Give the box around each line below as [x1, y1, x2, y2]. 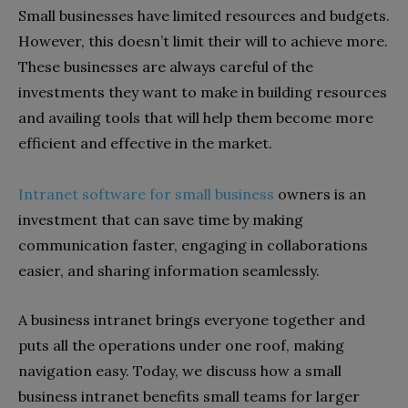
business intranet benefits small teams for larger [18, 386, 360, 405]
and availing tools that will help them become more [18, 107, 373, 127]
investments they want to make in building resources [18, 82, 387, 101]
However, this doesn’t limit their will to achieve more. [18, 31, 388, 50]
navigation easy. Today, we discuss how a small [18, 361, 342, 380]
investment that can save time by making [18, 209, 303, 229]
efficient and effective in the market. [18, 133, 272, 152]
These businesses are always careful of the [18, 56, 313, 76]
